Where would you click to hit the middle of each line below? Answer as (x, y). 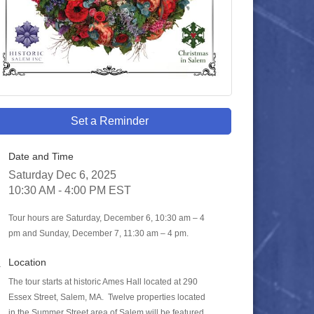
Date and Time (41, 156)
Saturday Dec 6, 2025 (62, 175)
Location (27, 262)
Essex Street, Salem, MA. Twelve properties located (107, 297)
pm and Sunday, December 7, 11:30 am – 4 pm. (98, 233)
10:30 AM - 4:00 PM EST (70, 190)
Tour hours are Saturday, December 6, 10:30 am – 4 (107, 218)
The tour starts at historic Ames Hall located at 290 (103, 282)
